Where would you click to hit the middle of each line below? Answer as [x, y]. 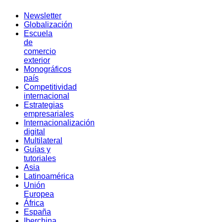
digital [34, 131]
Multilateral [43, 140]
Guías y [37, 149]
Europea [39, 194]
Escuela [38, 33]
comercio [40, 51]
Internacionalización [59, 122]
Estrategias [44, 105]
